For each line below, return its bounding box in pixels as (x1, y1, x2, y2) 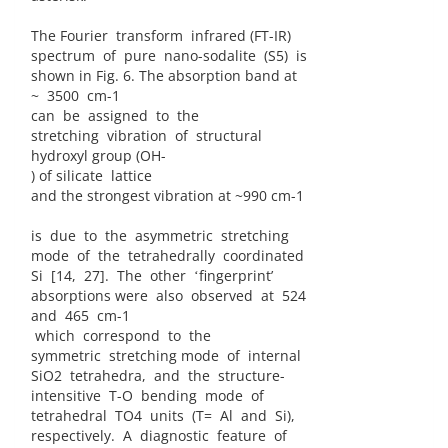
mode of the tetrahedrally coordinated (31, 246, 304, 266)
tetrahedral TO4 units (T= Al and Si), (31, 406, 295, 426)
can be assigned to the (31, 106, 199, 126)
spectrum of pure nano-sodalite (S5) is (31, 46, 307, 66)
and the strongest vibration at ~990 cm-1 (31, 186, 304, 206)
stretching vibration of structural (31, 126, 262, 146)
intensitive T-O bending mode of (31, 386, 264, 406)
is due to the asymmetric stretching (31, 226, 289, 246)
